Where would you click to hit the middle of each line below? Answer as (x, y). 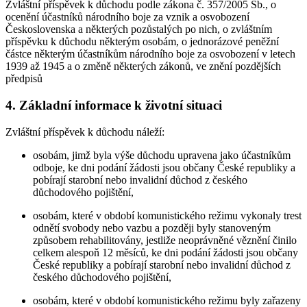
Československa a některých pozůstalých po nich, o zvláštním (139, 29)
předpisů (24, 79)
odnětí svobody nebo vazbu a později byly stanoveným (152, 228)
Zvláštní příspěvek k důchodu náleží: (85, 132)
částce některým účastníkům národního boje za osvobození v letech (150, 54)
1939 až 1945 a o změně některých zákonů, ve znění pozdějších (143, 66)
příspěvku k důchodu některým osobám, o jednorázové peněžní (142, 42)
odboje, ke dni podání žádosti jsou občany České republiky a (164, 167)
